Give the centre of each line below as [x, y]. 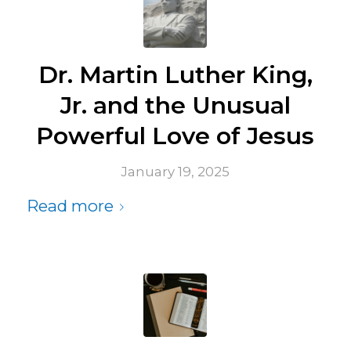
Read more [70, 206]
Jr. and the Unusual [175, 106]
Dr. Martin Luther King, [175, 75]
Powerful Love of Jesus [175, 136]
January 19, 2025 [175, 172]
